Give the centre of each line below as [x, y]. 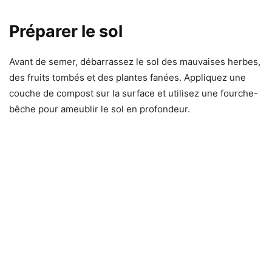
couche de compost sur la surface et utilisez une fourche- [134, 93]
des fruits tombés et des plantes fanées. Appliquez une [127, 77]
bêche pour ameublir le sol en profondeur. [100, 109]
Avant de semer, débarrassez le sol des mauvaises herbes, [135, 61]
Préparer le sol [66, 31]
